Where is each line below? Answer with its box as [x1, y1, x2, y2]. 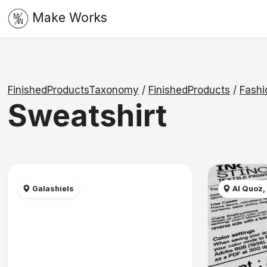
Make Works [32, 10, 107, 26]
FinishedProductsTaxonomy [7, 84, 139, 97]
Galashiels [30, 184, 74, 194]
